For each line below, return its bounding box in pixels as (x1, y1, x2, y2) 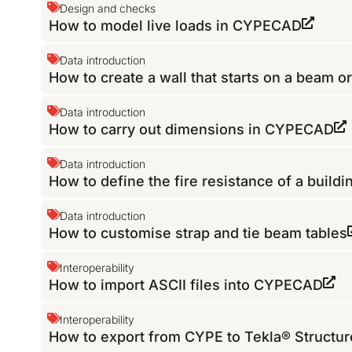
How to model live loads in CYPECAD (49, 17, 302, 35)
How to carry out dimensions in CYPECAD (49, 121, 335, 138)
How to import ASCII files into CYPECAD (49, 277, 324, 294)
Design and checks (60, 2, 156, 16)
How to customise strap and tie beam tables (49, 225, 348, 242)
